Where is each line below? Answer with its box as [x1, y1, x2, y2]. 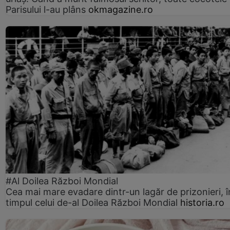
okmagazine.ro [88, 4, 153, 15]
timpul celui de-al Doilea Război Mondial [6, 197, 178, 208]
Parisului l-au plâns [6, 4, 86, 15]
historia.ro [180, 197, 224, 208]
